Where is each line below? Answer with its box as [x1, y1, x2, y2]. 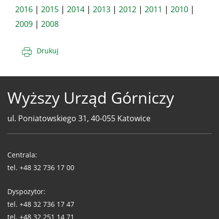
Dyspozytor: [7, 187, 45, 196]
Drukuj [37, 46, 59, 55]
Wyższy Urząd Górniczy [7, 87, 174, 108]
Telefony [7, 132, 45, 145]
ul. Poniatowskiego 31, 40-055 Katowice [7, 113, 151, 124]
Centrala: [7, 150, 37, 159]
